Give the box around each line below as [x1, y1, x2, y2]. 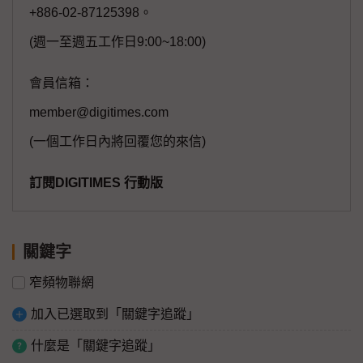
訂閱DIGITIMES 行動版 [29, 176, 163, 190]
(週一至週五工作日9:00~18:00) [29, 35, 206, 49]
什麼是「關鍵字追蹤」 [31, 339, 160, 353]
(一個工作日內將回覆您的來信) [29, 135, 206, 149]
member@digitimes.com [29, 105, 169, 120]
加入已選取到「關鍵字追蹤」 [31, 307, 199, 322]
